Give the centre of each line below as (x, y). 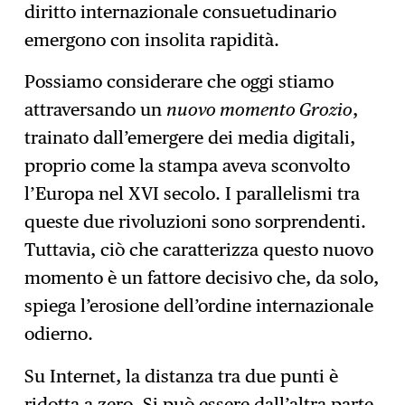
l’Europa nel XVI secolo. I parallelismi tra (193, 194)
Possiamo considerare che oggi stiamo (179, 82)
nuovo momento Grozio (260, 110)
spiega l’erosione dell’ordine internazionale (199, 306)
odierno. (59, 334)
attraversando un (96, 110)
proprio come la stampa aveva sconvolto (188, 166)
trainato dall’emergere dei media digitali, (190, 138)
